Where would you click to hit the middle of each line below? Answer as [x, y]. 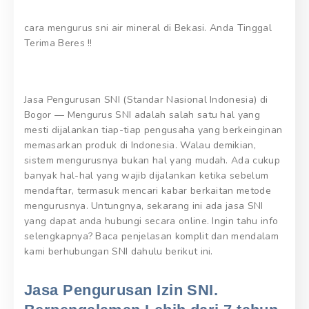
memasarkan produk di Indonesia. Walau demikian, [140, 146]
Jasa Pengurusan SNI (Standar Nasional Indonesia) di [146, 100]
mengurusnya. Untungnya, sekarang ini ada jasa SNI [144, 206]
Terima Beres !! [58, 43]
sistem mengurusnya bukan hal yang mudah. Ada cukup [152, 161]
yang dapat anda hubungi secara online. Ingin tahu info [151, 221]
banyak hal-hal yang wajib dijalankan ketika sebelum [147, 176]
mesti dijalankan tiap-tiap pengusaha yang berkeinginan [153, 130]
